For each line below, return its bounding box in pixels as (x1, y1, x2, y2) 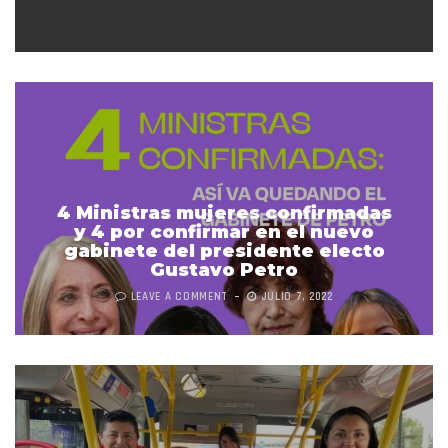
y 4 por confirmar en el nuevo (74, 220, 374, 243)
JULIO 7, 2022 (256, 289, 333, 304)
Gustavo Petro (150, 258, 298, 281)
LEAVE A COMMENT (130, 289, 229, 304)
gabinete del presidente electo (63, 239, 385, 262)
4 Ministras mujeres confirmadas (56, 201, 392, 224)
